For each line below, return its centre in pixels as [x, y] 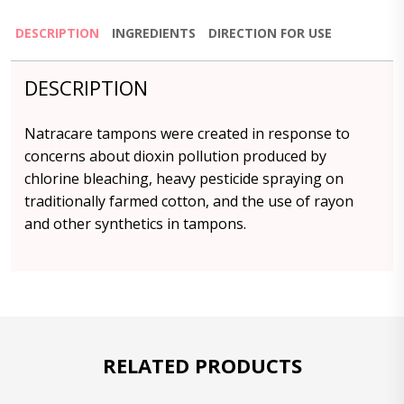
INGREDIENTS [154, 33]
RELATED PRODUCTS [202, 365]
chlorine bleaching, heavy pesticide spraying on [184, 179]
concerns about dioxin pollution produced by [175, 156]
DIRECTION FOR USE [270, 33]
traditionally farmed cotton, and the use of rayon [189, 201]
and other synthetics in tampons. [135, 224]
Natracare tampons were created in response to [187, 133]
